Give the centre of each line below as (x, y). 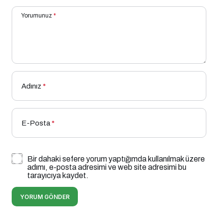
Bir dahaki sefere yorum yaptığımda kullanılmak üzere (116, 159)
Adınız (31, 86)
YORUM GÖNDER (45, 197)
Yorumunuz (37, 15)
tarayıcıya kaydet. (58, 175)
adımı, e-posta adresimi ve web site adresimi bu (107, 167)
